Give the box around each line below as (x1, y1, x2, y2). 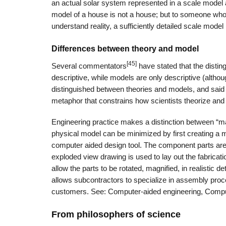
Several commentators (51, 62, 127, 70)
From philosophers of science (51, 209, 181, 219)
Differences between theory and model (51, 43, 199, 53)
